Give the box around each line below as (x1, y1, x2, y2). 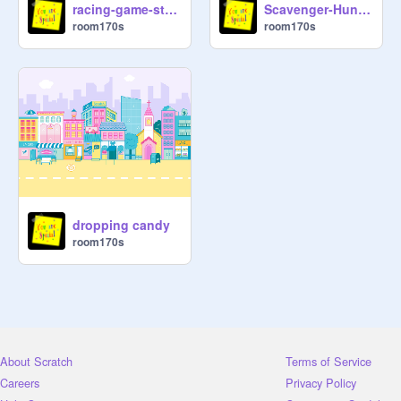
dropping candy (73, 216, 170, 235)
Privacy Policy (286, 373, 356, 391)
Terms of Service (286, 352, 371, 370)
